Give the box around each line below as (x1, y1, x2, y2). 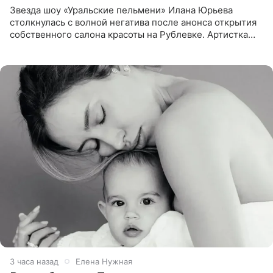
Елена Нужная (76, 256, 132, 266)
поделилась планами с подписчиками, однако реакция (10, 40, 255, 52)
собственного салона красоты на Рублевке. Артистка (10, 28, 248, 40)
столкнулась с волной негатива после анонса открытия (10, 16, 257, 28)
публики (10, 52, 47, 65)
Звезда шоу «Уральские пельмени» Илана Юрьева (10, 4, 233, 16)
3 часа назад (10, 256, 58, 266)
